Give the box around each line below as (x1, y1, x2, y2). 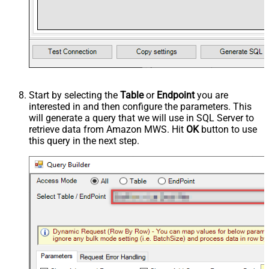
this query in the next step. (29, 135, 139, 147)
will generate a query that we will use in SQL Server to (29, 112, 254, 124)
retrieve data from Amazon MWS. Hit (29, 124, 186, 136)
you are (195, 89, 228, 101)
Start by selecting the (29, 89, 120, 101)
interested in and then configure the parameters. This (29, 101, 252, 113)
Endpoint (157, 89, 195, 101)
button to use (199, 124, 257, 136)
